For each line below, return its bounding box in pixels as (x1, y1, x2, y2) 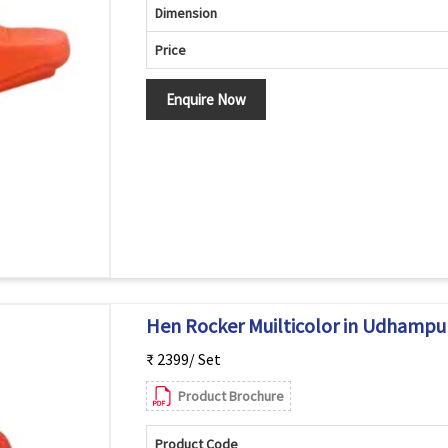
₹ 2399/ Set (145, 349, 221, 369)
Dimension (154, 4, 217, 22)
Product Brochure (177, 387, 284, 405)
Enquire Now (165, 90, 246, 109)
